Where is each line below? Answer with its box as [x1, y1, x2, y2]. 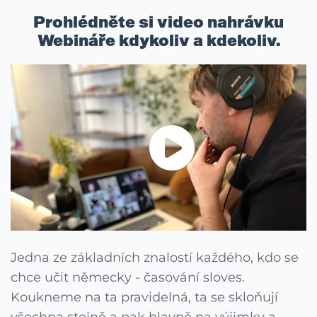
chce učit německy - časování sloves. [11, 270, 245, 286]
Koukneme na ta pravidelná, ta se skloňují [11, 289, 278, 306]
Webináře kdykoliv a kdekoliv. [37, 32, 280, 50]
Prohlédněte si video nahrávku [33, 13, 284, 31]
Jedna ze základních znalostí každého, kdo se [11, 250, 299, 266]
